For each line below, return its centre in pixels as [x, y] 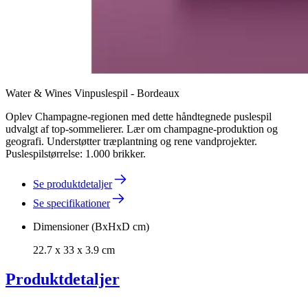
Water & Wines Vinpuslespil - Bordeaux [92, 93]
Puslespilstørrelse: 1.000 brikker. [76, 153]
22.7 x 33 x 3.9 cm [74, 250]
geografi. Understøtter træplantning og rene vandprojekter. [131, 141]
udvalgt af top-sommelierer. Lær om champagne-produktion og [142, 129]
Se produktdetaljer [73, 184]
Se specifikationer [71, 203]
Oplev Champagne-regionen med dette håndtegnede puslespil [139, 116]
